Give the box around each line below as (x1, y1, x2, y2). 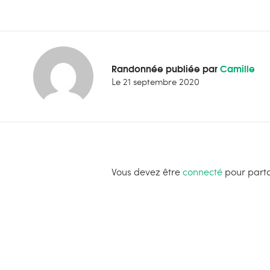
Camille (220, 61, 255, 76)
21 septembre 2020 (123, 75, 199, 88)
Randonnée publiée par (111, 61, 220, 76)
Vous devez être (111, 165, 183, 178)
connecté (183, 165, 222, 178)
